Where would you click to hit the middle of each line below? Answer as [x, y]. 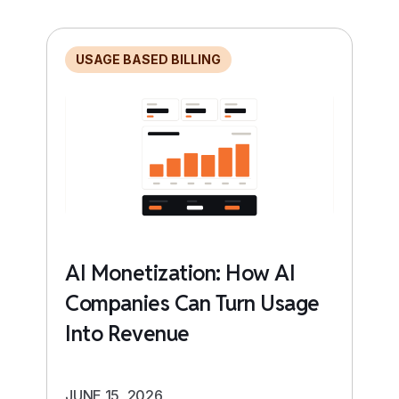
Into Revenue [127, 333]
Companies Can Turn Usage [192, 303]
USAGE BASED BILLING [149, 59]
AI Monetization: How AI [180, 273]
